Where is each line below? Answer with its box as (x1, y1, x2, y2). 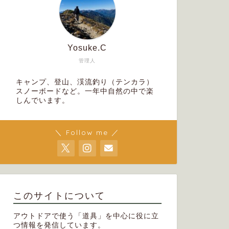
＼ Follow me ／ (55, 128, 120, 137)
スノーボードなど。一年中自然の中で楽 (15, 87, 154, 96)
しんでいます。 (15, 97, 70, 105)
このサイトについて (13, 190, 105, 201)
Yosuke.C (67, 43, 107, 53)
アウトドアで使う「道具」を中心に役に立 (13, 212, 159, 220)
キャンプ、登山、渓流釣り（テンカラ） (15, 78, 154, 86)
